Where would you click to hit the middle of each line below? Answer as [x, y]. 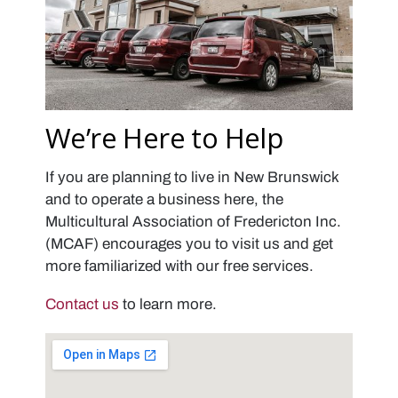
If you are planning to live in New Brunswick [192, 177]
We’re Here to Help [164, 137]
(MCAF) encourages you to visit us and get [189, 243]
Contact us [82, 305]
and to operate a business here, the [164, 199]
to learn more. [168, 305]
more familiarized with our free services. [179, 266]
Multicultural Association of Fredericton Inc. [193, 221]
